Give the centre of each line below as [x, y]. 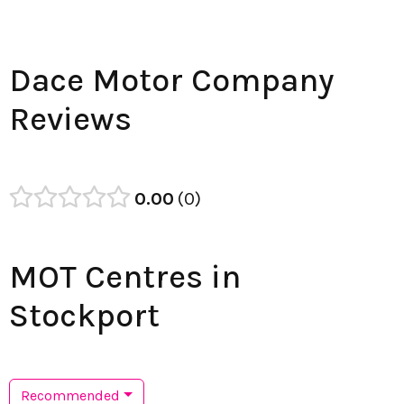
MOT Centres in [125, 276]
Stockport [84, 315]
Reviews [70, 119]
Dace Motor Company [171, 80]
